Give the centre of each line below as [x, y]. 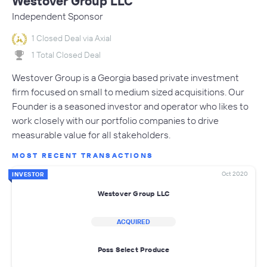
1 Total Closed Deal [66, 55]
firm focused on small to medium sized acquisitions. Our [128, 91]
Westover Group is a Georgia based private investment [125, 77]
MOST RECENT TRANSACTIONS [83, 155]
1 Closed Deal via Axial [72, 38]
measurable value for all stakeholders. [91, 134]
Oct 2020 [235, 173]
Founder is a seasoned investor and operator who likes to [130, 106]
